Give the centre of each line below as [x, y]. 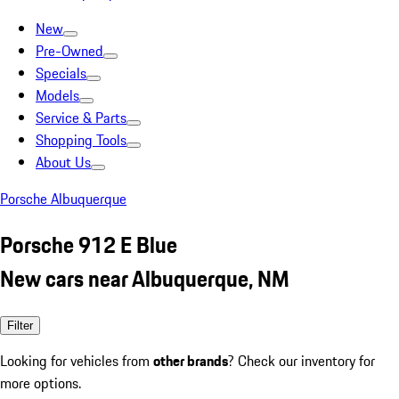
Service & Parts [81, 118]
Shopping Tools [81, 140]
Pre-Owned [69, 51]
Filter [20, 325]
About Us [63, 162]
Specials [61, 73]
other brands [191, 360]
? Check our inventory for [301, 360]
